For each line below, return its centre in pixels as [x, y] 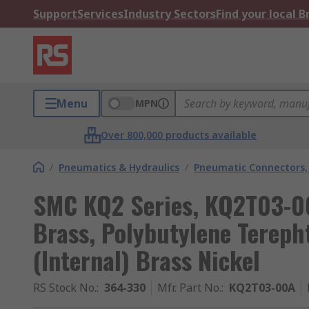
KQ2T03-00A [262, 288]
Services [100, 14]
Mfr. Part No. [189, 288]
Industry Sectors [170, 14]
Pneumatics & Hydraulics [119, 167]
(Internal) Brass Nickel [147, 260]
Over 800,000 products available [179, 135]
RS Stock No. [65, 288]
